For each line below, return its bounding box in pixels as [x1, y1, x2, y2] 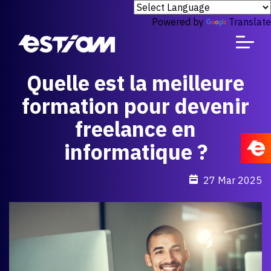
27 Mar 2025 [203, 174, 262, 186]
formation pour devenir [22, 92, 249, 120]
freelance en [75, 115, 196, 143]
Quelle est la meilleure [27, 69, 244, 97]
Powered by [152, 16, 206, 28]
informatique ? [64, 138, 207, 166]
